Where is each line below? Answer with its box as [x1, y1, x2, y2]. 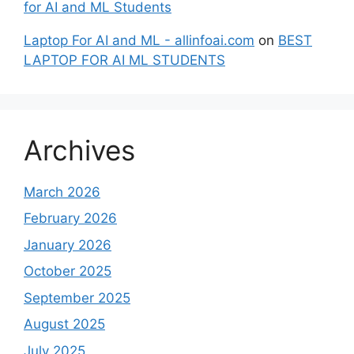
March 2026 [24, 183, 100, 200]
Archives [24, 133, 135, 167]
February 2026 [24, 210, 117, 227]
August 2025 [24, 316, 105, 333]
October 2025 [24, 263, 111, 280]
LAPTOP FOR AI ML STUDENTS [24, 51, 225, 68]
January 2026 [24, 236, 111, 253]
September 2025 [24, 289, 130, 306]
